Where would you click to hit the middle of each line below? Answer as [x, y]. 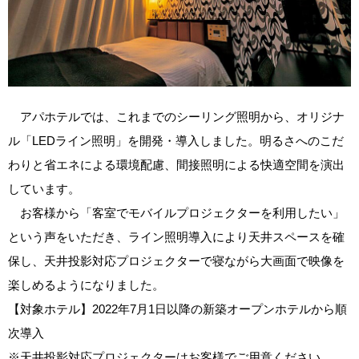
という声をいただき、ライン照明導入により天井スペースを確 [176, 236]
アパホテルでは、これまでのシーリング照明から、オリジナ [176, 116]
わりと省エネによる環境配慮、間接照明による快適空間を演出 [176, 164]
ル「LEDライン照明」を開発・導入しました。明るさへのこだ [176, 140]
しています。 [44, 188]
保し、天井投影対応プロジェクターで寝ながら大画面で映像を [176, 260]
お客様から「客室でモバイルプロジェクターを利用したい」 [176, 212]
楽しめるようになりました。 [86, 284]
